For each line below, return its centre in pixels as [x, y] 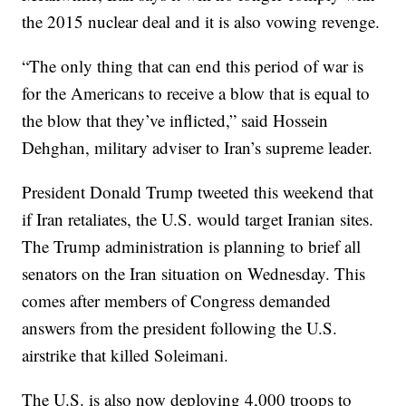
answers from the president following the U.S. [180, 328]
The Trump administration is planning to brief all [192, 246]
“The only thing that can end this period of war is [193, 66]
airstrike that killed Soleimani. [126, 355]
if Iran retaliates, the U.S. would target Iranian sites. [198, 219]
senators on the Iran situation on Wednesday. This [194, 274]
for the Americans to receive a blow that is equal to [196, 93]
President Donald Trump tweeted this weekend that [198, 192]
